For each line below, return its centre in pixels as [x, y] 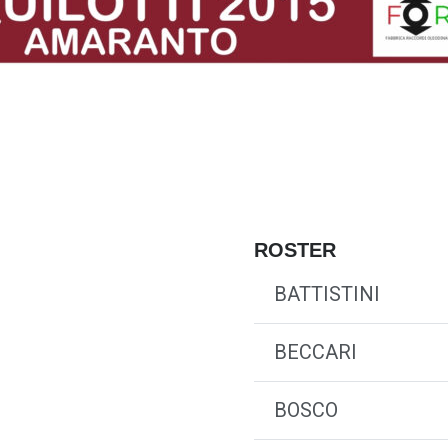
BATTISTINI [327, 294]
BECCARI [315, 352]
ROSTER [295, 250]
